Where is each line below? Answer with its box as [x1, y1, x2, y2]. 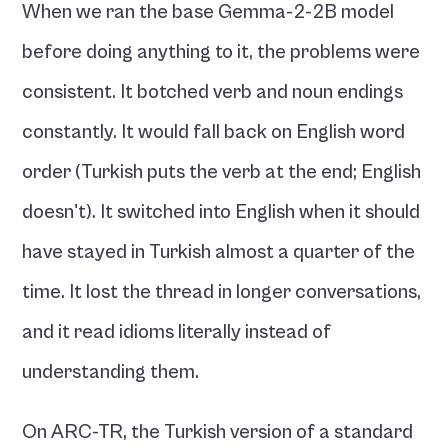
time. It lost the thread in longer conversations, [22, 281, 422, 304]
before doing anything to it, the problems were [22, 41, 421, 64]
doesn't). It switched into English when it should [22, 201, 421, 224]
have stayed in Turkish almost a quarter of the [22, 241, 416, 264]
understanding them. [22, 361, 200, 384]
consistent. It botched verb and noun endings [22, 81, 404, 104]
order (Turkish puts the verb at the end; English [22, 161, 422, 184]
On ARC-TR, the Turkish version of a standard [22, 421, 414, 444]
